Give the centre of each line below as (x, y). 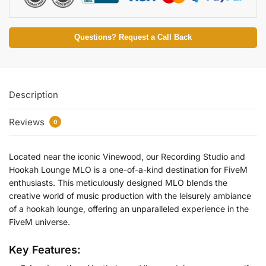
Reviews (28, 122)
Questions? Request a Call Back (133, 38)
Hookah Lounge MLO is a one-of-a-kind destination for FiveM (128, 169)
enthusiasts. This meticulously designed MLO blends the (118, 182)
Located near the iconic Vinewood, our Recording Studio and (127, 156)
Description (34, 95)
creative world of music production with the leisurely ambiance (130, 195)
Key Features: (45, 250)
